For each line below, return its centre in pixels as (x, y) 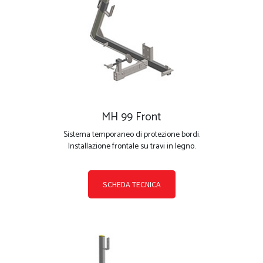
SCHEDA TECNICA (131, 184)
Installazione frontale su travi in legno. (131, 146)
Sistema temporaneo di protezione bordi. (131, 135)
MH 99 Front (131, 117)
